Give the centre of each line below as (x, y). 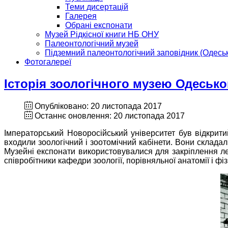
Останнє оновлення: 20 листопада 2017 (110, 116)
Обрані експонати (99, 25)
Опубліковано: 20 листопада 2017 (98, 106)
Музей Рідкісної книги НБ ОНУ (102, 34)
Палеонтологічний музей (92, 44)
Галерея (81, 16)
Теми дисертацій (97, 7)
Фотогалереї (48, 62)
